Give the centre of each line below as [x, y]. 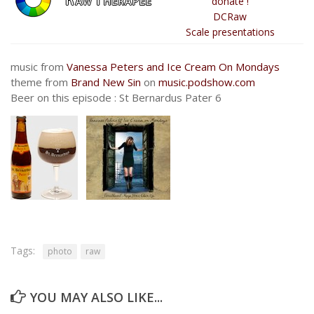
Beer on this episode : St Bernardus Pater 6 [116, 97]
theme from [41, 82]
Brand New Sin [106, 82]
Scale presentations [230, 32]
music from [39, 67]
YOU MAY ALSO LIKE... [96, 297]
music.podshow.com [207, 82]
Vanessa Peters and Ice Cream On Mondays [173, 67]
